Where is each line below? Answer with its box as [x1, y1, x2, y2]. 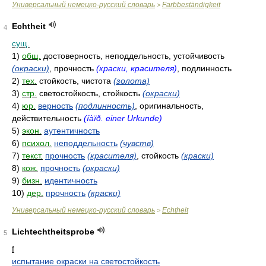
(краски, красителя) [96, 64, 177, 73]
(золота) [113, 76, 150, 85]
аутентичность [44, 126, 100, 135]
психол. [22, 138, 52, 148]
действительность [12, 113, 84, 123]
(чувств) [120, 138, 154, 148]
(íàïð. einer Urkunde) [84, 113, 162, 123]
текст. [22, 151, 43, 160]
